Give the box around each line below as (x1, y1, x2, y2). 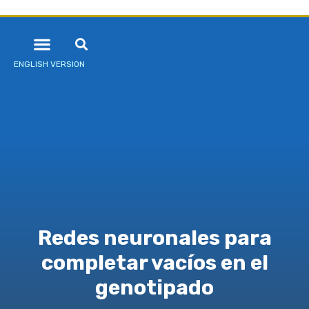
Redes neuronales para (37, 226, 272, 251)
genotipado (95, 275, 214, 301)
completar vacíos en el (41, 250, 268, 276)
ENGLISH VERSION (14, 59, 85, 69)
